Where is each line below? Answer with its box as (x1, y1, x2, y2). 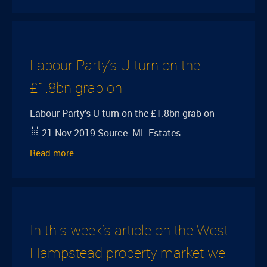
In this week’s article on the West (30, 221, 228, 240)
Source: (95, 126, 132, 139)
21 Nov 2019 (42, 126, 95, 139)
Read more (30, 147, 74, 159)
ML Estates (132, 126, 181, 139)
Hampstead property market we (30, 243, 225, 262)
